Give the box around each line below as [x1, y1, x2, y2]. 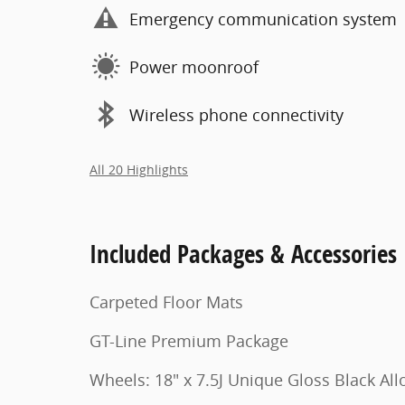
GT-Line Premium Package [89, 330, 288, 352]
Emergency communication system [129, 7, 397, 30]
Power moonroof [129, 55, 259, 78]
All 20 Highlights [89, 162, 188, 178]
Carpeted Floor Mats [89, 291, 243, 313]
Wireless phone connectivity [129, 103, 344, 126]
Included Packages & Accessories [89, 237, 397, 270]
